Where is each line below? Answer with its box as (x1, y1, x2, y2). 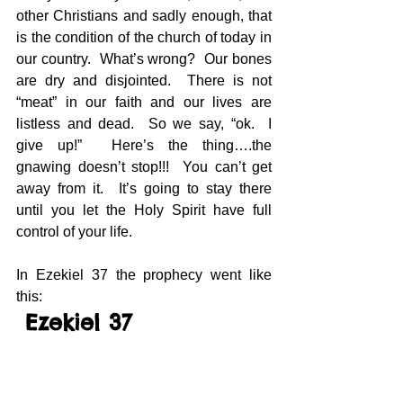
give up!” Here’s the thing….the (16, 138, 272, 153)
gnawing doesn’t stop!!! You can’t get (16, 159, 272, 175)
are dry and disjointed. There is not (16, 73, 272, 88)
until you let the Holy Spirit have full (16, 202, 272, 218)
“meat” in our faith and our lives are (16, 94, 272, 110)
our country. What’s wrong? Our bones (16, 51, 272, 67)
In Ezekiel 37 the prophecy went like (16, 267, 272, 282)
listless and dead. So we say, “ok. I (16, 116, 272, 131)
